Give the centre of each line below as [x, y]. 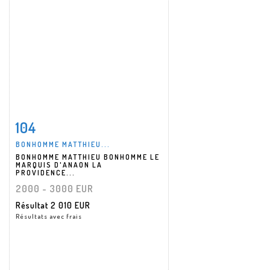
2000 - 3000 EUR [55, 188]
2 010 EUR [71, 205]
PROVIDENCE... [46, 172]
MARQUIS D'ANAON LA [59, 165]
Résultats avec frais [49, 216]
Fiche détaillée [54, 124]
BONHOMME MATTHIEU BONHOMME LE [88, 157]
